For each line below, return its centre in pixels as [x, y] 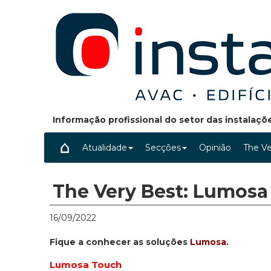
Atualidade [105, 148]
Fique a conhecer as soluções [120, 242]
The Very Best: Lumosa [160, 192]
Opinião [215, 148]
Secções [163, 148]
